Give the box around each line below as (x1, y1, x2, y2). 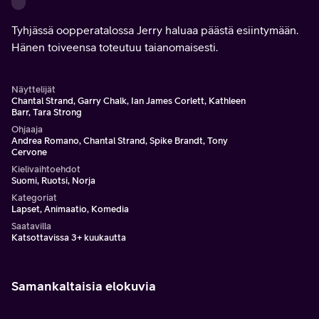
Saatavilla (11, 221, 51, 231)
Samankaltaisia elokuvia (11, 278, 156, 293)
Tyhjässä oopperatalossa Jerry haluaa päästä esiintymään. (11, 23, 298, 36)
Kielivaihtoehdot (11, 164, 80, 174)
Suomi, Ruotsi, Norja (11, 175, 95, 186)
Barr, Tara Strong (11, 107, 82, 117)
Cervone (11, 147, 47, 157)
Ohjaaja (11, 124, 43, 135)
